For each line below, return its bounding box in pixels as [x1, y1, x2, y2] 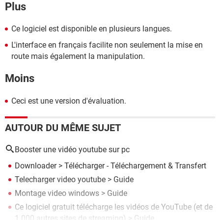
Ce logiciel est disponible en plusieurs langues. [11, 24, 172, 33]
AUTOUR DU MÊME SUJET [5, 121, 121, 134]
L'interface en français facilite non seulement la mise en [11, 40, 203, 50]
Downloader [15, 161, 56, 170]
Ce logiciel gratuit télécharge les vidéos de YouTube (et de [15, 202, 213, 212]
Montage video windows [15, 188, 99, 198]
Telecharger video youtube [15, 174, 106, 184]
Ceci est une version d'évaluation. [11, 96, 126, 106]
